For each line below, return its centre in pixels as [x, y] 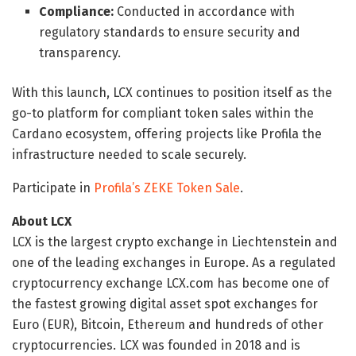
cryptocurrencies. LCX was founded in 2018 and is [156, 345]
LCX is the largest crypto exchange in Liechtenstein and [175, 242]
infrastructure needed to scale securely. [129, 154]
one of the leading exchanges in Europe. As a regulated [174, 262]
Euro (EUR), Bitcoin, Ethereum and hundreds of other [168, 324]
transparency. [80, 52]
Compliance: [77, 11]
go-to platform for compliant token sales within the [163, 113]
